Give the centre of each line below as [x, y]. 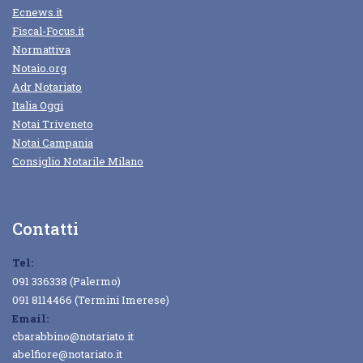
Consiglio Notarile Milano [78, 162]
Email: [30, 319]
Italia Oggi [38, 106]
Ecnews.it [37, 13]
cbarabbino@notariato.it [73, 337]
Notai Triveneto [53, 124]
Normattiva [41, 50]
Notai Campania [53, 143]
